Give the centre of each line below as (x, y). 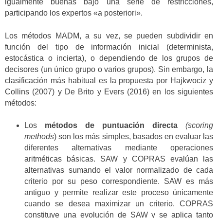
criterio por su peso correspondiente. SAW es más (119, 182)
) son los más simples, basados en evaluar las (134, 137)
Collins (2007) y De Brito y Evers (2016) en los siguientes (109, 91)
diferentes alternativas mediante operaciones (119, 148)
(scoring (199, 126)
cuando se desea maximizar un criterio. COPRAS (119, 204)
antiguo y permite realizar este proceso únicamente (119, 193)
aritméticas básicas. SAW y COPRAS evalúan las (119, 159)
